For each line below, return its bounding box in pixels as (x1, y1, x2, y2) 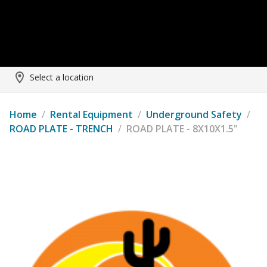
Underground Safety (146, 108, 242, 121)
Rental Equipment (50, 108, 133, 121)
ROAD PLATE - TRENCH (10, 122, 113, 135)
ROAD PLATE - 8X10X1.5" (126, 122, 238, 135)
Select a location (30, 72, 94, 83)
